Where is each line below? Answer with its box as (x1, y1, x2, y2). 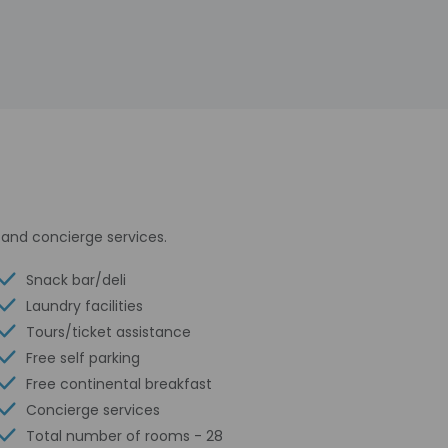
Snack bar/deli (25, 270, 126, 290)
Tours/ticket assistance (25, 322, 191, 342)
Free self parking (25, 348, 140, 368)
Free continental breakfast (25, 374, 212, 394)
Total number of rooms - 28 (25, 426, 223, 446)
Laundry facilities (25, 296, 143, 316)
